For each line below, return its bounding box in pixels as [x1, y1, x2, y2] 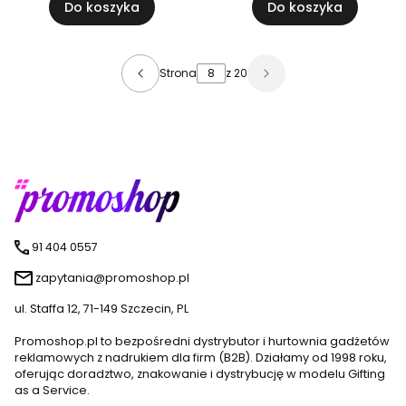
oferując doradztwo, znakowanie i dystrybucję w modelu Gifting [14, 366, 385, 382]
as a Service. [14, 382, 90, 399]
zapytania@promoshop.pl [35, 270, 189, 286]
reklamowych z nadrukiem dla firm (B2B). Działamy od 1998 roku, [14, 350, 387, 366]
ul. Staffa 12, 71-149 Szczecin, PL [14, 301, 188, 317]
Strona [159, 65, 197, 82]
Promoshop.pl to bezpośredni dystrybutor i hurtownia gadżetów [14, 333, 390, 350]
